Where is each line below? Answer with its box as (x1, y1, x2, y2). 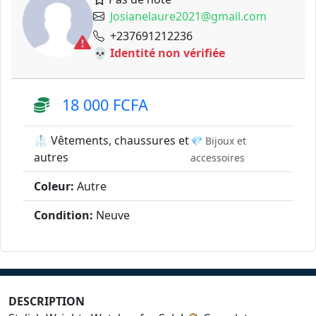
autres (34, 150, 68, 165)
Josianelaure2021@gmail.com (110, 8, 267, 24)
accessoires (190, 151, 245, 164)
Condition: (34, 207, 93, 223)
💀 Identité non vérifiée (93, 45, 225, 61)
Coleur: (34, 178, 74, 194)
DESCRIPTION (8, 293, 85, 309)
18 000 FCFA (49, 95, 148, 115)
